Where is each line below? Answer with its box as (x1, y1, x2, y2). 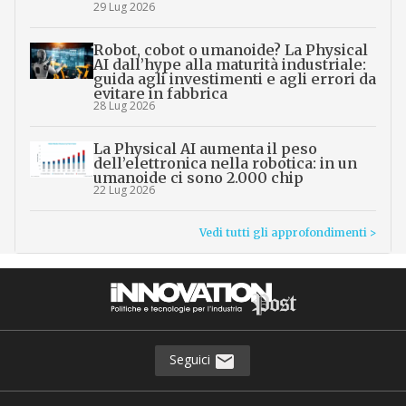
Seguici (169, 351, 215, 369)
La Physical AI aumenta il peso (92, 140, 317, 159)
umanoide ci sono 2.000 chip (92, 169, 304, 188)
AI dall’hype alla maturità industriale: (92, 55, 366, 74)
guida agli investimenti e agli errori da (92, 70, 376, 89)
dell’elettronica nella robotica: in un (92, 154, 357, 173)
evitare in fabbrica (92, 84, 227, 103)
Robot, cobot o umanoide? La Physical (92, 41, 368, 60)
